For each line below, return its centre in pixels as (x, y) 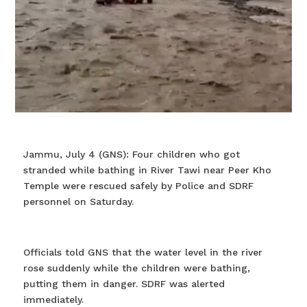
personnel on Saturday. (78, 202)
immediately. (53, 300)
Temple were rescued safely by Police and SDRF (138, 186)
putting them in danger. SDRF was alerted (124, 284)
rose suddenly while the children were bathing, (136, 268)
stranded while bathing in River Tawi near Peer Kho (147, 170)
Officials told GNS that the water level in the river (143, 253)
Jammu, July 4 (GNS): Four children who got (131, 155)
